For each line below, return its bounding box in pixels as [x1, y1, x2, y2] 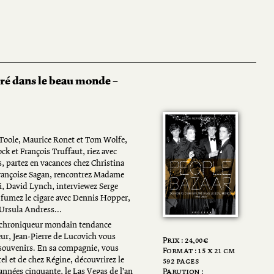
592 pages [162, 257, 199, 266]
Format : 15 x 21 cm [162, 246, 235, 256]
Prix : [162, 236, 185, 245]
